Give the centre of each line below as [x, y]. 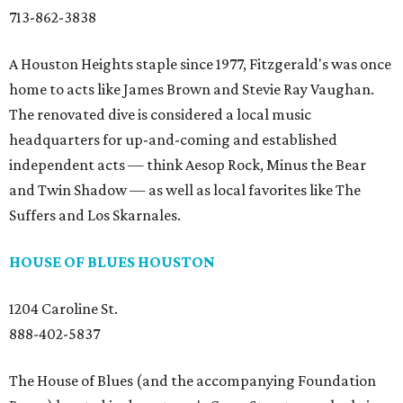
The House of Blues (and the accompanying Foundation [193, 381]
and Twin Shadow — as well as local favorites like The [185, 190]
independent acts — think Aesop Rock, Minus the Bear [188, 165]
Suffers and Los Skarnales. [95, 215]
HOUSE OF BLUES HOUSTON [112, 262]
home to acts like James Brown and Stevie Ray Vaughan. [192, 89]
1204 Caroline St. [63, 309]
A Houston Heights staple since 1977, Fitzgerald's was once [200, 64]
